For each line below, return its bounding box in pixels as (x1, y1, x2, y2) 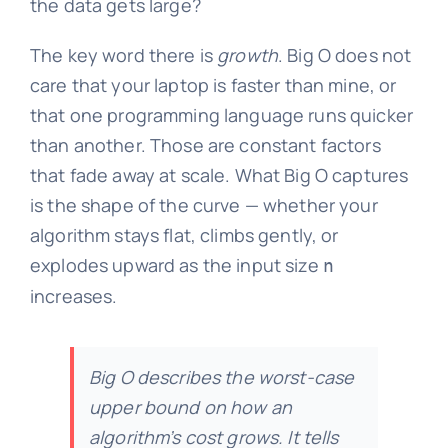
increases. (29, 284, 118, 309)
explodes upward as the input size (29, 253, 323, 278)
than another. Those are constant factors (29, 133, 381, 158)
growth (217, 43, 279, 68)
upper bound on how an (88, 395, 293, 420)
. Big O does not (278, 43, 412, 68)
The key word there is (29, 43, 218, 68)
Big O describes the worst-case (88, 365, 355, 390)
